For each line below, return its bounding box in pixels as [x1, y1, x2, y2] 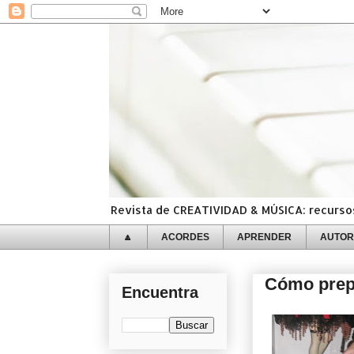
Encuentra [122, 283, 198, 301]
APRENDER [237, 232, 292, 242]
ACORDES [160, 232, 209, 242]
